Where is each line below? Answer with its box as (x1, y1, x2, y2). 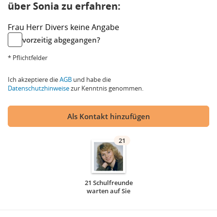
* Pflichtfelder (8, 53, 47, 62)
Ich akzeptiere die (8, 75, 60, 84)
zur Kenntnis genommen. (69, 84, 143, 93)
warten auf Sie (87, 186, 130, 195)
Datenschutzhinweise (8, 84, 69, 93)
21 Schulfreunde (84, 178, 133, 187)
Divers (45, 22, 70, 32)
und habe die (72, 75, 111, 84)
